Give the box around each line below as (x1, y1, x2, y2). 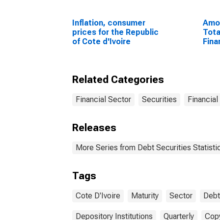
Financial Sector (76, 95, 131, 104)
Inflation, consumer (72, 18, 145, 27)
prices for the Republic (72, 27, 159, 37)
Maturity (131, 191, 159, 200)
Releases (72, 122, 116, 134)
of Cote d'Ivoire (72, 37, 131, 46)
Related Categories (72, 74, 164, 85)
